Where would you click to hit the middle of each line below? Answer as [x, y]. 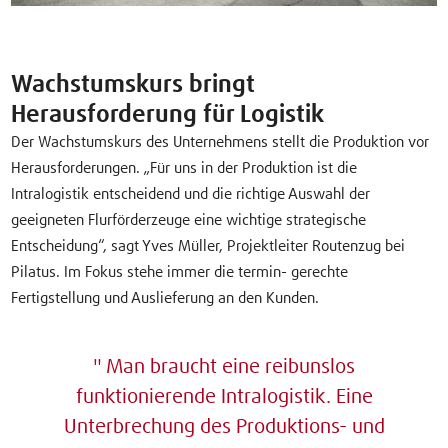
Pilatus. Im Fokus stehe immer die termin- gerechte [180, 273]
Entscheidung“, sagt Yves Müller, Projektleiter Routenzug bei [208, 247]
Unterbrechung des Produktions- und [224, 427]
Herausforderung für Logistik [168, 115]
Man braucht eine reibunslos [230, 367]
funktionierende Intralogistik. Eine [224, 397]
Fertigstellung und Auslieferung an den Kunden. [165, 299]
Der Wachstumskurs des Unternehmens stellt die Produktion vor [220, 143]
